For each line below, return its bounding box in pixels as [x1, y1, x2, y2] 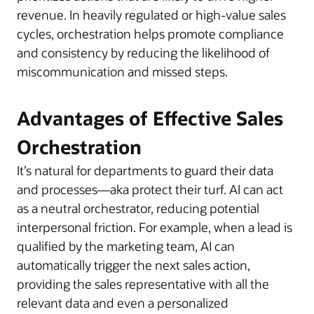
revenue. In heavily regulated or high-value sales [17, 6, 286, 23]
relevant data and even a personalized [17, 294, 228, 311]
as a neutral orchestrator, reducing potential [17, 199, 259, 217]
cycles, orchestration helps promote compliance [17, 25, 284, 42]
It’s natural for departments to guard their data [17, 161, 273, 179]
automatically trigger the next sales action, [17, 256, 250, 273]
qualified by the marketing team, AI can [17, 237, 235, 254]
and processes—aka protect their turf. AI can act [17, 180, 283, 198]
